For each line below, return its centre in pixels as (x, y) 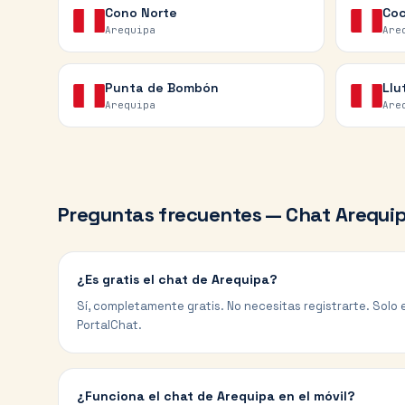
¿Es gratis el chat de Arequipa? (177, 279)
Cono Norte (141, 13)
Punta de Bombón (161, 88)
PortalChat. (109, 325)
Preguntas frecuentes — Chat (197, 214)
